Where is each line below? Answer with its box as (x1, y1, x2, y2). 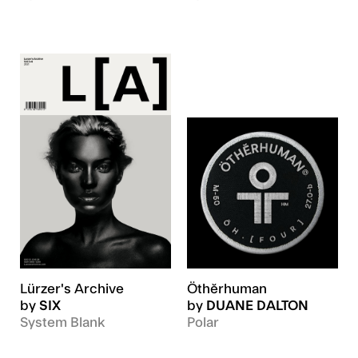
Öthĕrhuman (187, 282, 267, 296)
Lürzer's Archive (20, 282, 124, 296)
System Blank (20, 316, 105, 329)
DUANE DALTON (206, 299, 308, 312)
